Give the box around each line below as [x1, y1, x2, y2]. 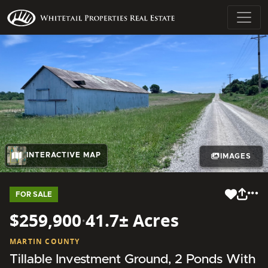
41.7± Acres [86, 208, 179, 232]
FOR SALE [16, 190, 52, 198]
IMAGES [220, 153, 251, 160]
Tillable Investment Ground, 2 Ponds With [10, 252, 255, 266]
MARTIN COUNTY [10, 236, 80, 246]
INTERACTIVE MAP [26, 151, 101, 159]
